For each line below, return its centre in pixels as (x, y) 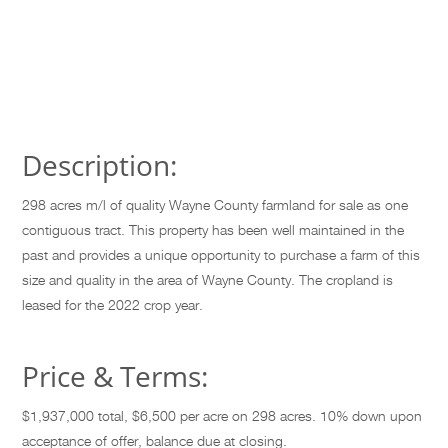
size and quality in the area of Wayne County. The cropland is (208, 280)
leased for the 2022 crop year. (113, 305)
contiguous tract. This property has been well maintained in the (213, 230)
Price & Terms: (115, 376)
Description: (100, 165)
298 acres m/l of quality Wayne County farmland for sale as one (215, 205)
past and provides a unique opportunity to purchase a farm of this (221, 255)
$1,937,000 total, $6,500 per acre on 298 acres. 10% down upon (222, 416)
